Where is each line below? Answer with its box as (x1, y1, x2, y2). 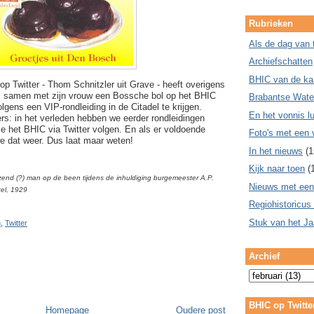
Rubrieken (249, 18, 293, 29)
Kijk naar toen (249, 163, 305, 175)
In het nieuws (249, 145, 303, 156)
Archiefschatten (249, 56, 313, 67)
